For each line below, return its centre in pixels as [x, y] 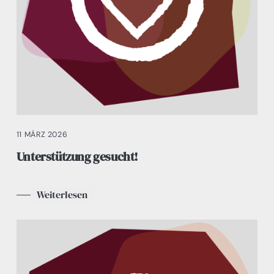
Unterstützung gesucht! [77, 157]
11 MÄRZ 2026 [42, 135]
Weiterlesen [62, 195]
